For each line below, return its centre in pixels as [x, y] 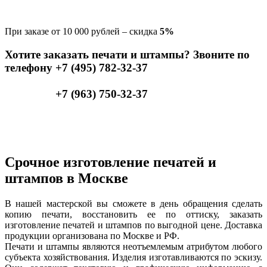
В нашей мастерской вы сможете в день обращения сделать [133, 204]
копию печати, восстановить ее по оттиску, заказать [133, 215]
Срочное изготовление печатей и [111, 162]
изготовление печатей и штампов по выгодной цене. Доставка [133, 225]
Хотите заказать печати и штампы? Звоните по [127, 54]
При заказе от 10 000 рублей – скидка [82, 31]
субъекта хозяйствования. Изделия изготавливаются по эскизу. [133, 257]
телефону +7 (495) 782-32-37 [76, 67]
